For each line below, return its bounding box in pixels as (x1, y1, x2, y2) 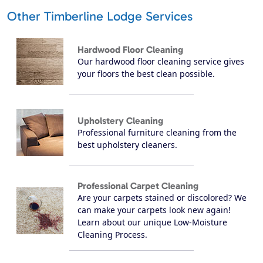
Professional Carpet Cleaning (77, 180, 198, 192)
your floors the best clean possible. (77, 68, 215, 79)
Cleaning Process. (77, 229, 147, 241)
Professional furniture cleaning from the (77, 126, 237, 138)
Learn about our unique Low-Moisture (77, 217, 227, 228)
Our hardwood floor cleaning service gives (77, 55, 244, 67)
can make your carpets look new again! (77, 204, 231, 216)
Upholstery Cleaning (77, 114, 163, 126)
